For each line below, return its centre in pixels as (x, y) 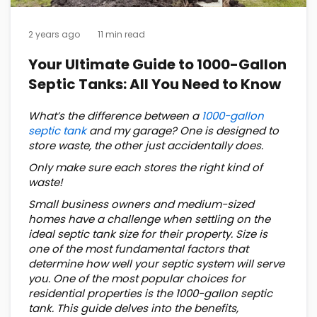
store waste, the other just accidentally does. (146, 145)
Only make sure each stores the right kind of (145, 167)
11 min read (121, 34)
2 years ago (54, 34)
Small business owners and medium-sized (141, 204)
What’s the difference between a (115, 115)
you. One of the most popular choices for (137, 278)
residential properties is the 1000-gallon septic (150, 293)
